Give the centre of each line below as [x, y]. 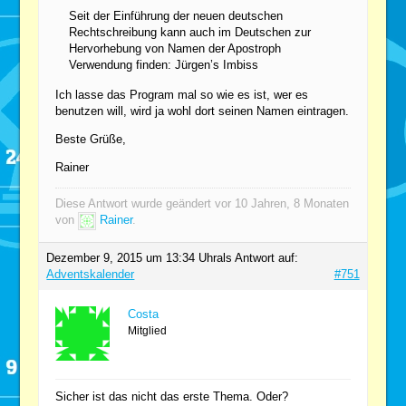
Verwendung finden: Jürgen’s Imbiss [164, 64]
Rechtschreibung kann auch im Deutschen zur [190, 32]
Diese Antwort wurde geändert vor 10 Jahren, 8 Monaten [203, 203]
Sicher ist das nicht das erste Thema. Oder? [172, 396]
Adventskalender [91, 274]
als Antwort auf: [258, 257]
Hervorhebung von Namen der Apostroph [175, 48]
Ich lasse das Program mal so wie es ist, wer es [182, 94]
